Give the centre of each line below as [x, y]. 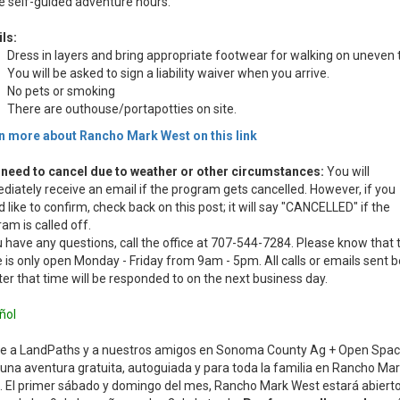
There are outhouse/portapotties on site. [121, 109]
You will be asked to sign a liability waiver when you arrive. [168, 73]
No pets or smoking [61, 91]
